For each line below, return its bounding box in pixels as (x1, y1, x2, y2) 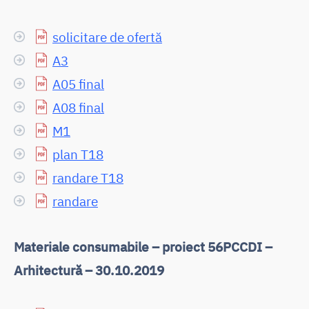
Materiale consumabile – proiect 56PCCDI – (14, 237, 272, 255)
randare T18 (52, 168, 123, 186)
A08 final (52, 98, 104, 116)
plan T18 (52, 145, 103, 163)
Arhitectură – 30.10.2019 (14, 261, 164, 279)
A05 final (52, 74, 104, 92)
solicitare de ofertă (52, 28, 162, 46)
